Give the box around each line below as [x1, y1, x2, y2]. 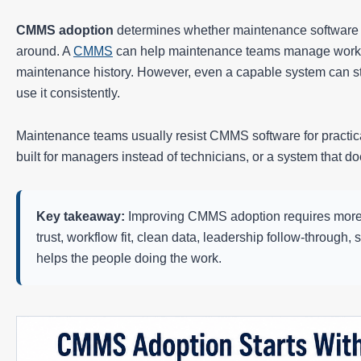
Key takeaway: [36, 209, 125, 223]
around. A [16, 44, 73, 58]
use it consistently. [16, 85, 120, 100]
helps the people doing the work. [36, 251, 222, 265]
